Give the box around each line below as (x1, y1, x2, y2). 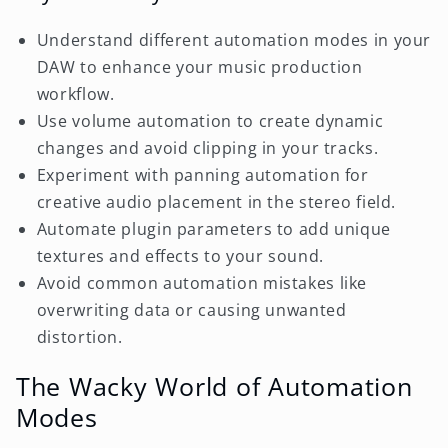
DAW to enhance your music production (36, 55, 363, 78)
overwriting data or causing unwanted (36, 298, 347, 321)
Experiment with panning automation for (36, 163, 369, 186)
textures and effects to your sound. (36, 244, 324, 267)
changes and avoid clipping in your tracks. (36, 136, 379, 159)
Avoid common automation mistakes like (36, 271, 368, 294)
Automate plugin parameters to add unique (36, 217, 391, 240)
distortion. (36, 325, 123, 348)
